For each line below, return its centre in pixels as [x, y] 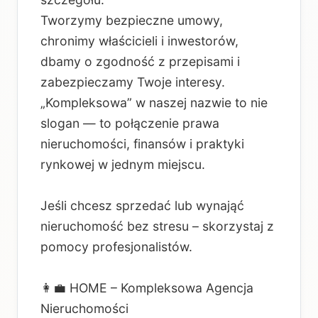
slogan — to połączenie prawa [130, 124]
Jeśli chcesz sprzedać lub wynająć [142, 206]
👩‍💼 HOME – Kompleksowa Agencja [147, 288]
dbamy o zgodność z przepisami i [140, 62]
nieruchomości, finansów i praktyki [142, 144]
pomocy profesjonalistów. [116, 247]
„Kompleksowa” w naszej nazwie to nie [154, 103]
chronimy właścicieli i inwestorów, [139, 41]
